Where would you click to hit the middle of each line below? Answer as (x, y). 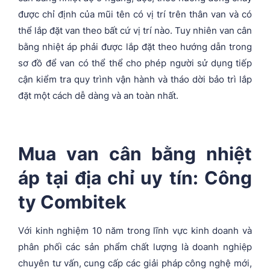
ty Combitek (72, 202)
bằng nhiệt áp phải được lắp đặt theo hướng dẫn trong (135, 46)
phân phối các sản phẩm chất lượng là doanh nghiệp (135, 246)
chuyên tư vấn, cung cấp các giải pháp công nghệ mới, (135, 263)
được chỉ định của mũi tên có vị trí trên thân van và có (135, 14)
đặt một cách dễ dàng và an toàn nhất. (98, 95)
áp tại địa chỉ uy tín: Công (135, 177)
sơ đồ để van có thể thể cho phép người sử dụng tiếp (135, 63)
